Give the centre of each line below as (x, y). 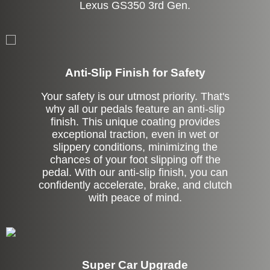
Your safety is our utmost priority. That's (135, 97)
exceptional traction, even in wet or (135, 135)
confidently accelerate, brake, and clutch (135, 185)
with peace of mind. (135, 198)
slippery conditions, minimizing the (135, 147)
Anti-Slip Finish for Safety (135, 73)
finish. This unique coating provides (135, 122)
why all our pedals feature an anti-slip (135, 109)
